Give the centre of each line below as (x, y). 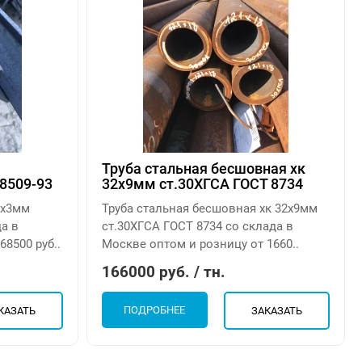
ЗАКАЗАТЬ (276, 311)
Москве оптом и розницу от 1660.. (201, 244)
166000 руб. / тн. (164, 272)
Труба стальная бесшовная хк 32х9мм (210, 209)
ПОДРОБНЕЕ (155, 310)
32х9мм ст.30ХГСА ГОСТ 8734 (203, 184)
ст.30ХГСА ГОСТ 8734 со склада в (198, 227)
